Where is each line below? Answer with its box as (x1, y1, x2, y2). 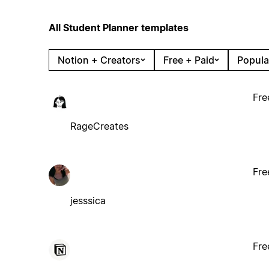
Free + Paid (163, 53, 214, 66)
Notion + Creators (57, 53, 141, 66)
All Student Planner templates (48, 21, 189, 34)
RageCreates (70, 119, 128, 132)
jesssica (70, 194, 106, 207)
